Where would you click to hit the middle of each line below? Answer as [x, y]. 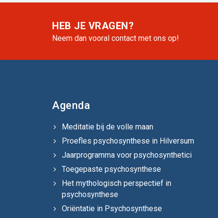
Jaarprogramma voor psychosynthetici [127, 155]
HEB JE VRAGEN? [93, 26]
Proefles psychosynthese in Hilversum [128, 141]
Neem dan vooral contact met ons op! [116, 38]
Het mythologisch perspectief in [117, 183]
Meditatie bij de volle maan [108, 127]
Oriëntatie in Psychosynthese [112, 209]
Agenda [71, 105]
